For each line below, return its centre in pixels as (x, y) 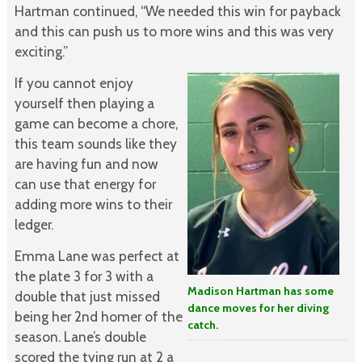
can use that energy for (85, 183)
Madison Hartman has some (261, 290)
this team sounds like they (95, 143)
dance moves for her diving (259, 307)
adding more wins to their (93, 204)
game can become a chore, (96, 123)
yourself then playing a (84, 103)
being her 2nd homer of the (98, 316)
